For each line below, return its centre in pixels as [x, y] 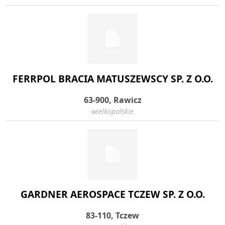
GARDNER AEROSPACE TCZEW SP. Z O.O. [113, 194]
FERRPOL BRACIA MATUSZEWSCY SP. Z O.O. [113, 79]
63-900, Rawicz [113, 100]
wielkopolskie [113, 111]
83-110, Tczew [113, 215]
